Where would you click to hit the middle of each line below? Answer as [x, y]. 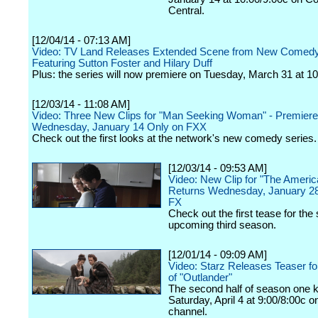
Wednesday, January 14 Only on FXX [119, 127]
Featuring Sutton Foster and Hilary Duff [122, 63]
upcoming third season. [222, 225]
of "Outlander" [200, 278]
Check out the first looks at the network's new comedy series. [174, 138]
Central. [186, 11]
